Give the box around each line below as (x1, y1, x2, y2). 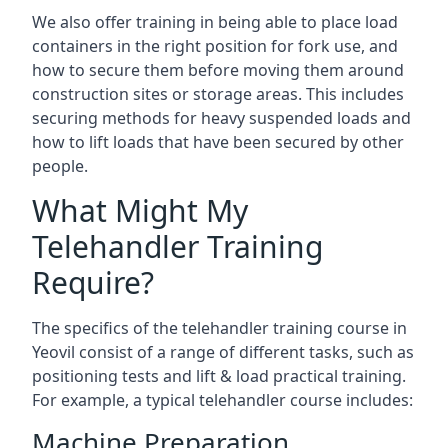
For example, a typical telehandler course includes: (32, 389, 413, 411)
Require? (32, 262, 154, 303)
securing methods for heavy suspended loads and (32, 107, 411, 129)
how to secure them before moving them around (32, 59, 404, 81)
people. (32, 155, 88, 177)
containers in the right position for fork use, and (32, 35, 398, 57)
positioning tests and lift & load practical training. (32, 365, 406, 387)
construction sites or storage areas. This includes (32, 83, 404, 105)
